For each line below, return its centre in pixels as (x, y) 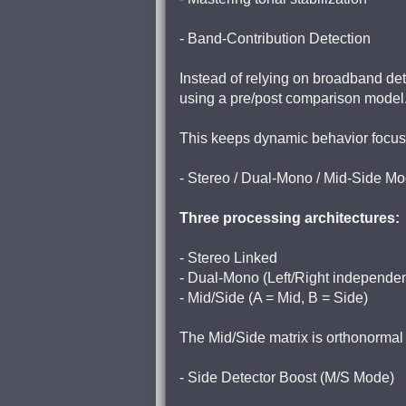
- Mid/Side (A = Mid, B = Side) (274, 298)
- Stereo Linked (228, 258)
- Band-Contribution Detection (275, 39)
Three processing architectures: (290, 218)
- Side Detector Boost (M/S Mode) (287, 377)
